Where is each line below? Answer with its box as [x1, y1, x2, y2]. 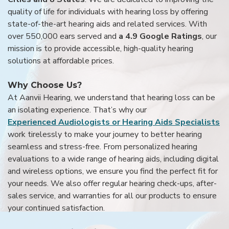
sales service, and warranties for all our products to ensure [8, 190, 217, 201]
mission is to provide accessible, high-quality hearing [8, 42, 193, 54]
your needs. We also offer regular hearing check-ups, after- [8, 177, 217, 189]
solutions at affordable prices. [8, 55, 114, 66]
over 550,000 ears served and [8, 30, 119, 42]
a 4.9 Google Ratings [119, 30, 202, 42]
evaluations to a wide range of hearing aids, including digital [8, 153, 219, 165]
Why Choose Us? [8, 80, 82, 90]
